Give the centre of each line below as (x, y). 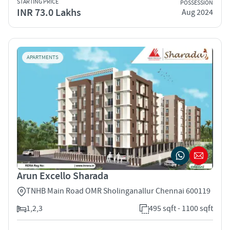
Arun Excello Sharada (63, 176)
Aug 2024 (197, 13)
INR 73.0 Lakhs (49, 13)
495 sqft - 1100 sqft (181, 208)
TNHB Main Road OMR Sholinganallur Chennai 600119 (118, 191)
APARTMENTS (43, 57)
